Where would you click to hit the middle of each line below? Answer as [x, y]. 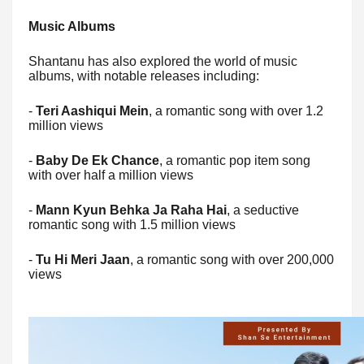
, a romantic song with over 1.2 [236, 111]
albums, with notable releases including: [144, 76]
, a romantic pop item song [235, 161]
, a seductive [263, 210]
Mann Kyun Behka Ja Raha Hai [131, 210]
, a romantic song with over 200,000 [232, 260]
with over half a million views [111, 175]
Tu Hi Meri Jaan [83, 260]
